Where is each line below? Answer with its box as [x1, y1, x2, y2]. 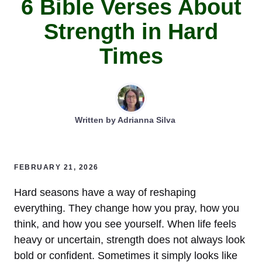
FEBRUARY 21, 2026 [14, 163, 99, 171]
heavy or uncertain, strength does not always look [14, 233, 245, 246]
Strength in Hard [44, 19, 218, 44]
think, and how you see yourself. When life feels [14, 218, 236, 230]
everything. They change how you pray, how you [14, 202, 239, 214]
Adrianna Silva [118, 115, 175, 125]
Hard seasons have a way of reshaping [14, 186, 196, 198]
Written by [75, 115, 118, 125]
